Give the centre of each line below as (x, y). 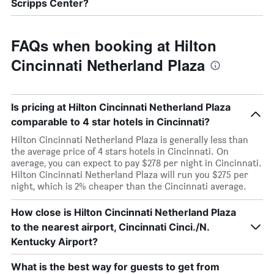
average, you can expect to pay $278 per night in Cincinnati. (136, 163)
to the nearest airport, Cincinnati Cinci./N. (110, 227)
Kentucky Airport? (54, 242)
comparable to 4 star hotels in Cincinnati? (110, 122)
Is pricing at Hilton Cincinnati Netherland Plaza (121, 107)
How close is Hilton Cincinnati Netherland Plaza (124, 212)
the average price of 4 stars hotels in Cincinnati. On (120, 151)
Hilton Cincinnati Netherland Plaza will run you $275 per (130, 175)
